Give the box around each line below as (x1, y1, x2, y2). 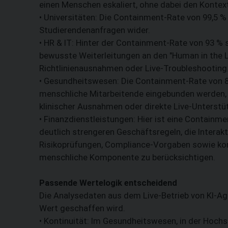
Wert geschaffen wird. (39, 203, 125, 213)
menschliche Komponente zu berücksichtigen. (39, 152, 215, 162)
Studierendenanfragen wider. (39, 24, 150, 35)
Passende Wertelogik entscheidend (39, 177, 177, 188)
